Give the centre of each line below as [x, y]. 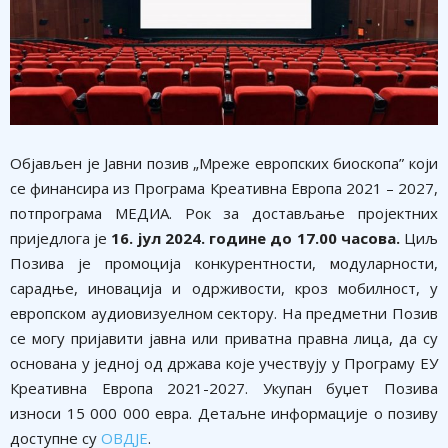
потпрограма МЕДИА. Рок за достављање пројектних [224, 212]
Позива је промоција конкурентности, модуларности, [224, 262]
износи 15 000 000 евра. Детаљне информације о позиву [224, 412]
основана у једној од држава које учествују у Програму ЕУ [224, 362]
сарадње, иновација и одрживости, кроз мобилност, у [224, 287]
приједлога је [61, 237]
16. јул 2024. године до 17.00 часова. [258, 237]
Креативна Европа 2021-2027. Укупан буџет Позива [224, 387]
